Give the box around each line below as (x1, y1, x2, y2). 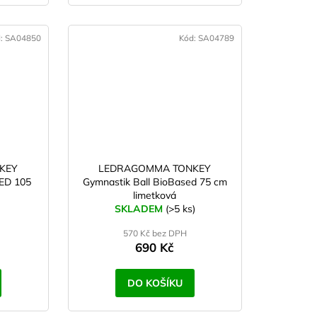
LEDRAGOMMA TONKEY (98, 162, 212, 175)
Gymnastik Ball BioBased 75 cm (82, 175, 227, 189)
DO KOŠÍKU (127, 277, 183, 290)
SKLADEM (114, 202, 166, 216)
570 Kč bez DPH (122, 228, 187, 239)
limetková (133, 189, 177, 202)
